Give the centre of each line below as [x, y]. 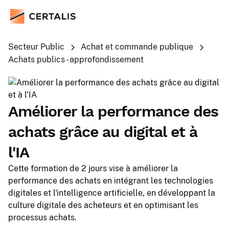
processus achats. [42, 217]
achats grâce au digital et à [103, 132]
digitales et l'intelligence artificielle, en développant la [112, 193]
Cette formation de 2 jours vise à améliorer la [93, 168]
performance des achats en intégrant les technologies [111, 181]
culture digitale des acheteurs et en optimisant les [103, 205]
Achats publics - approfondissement [76, 60]
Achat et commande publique [137, 47]
